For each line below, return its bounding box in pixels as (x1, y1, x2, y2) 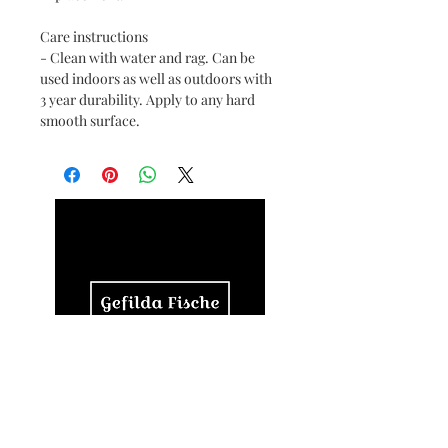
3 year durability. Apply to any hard (40, 90, 255, 109)
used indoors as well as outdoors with (40, 69, 272, 88)
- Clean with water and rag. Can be (40, 48, 255, 67)
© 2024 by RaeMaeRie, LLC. (57, 421, 262, 441)
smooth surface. (40, 111, 140, 130)
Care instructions (40, 27, 148, 46)
